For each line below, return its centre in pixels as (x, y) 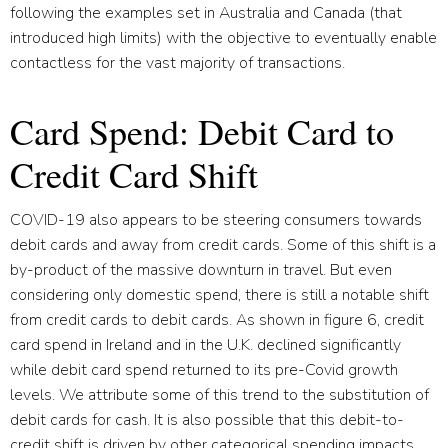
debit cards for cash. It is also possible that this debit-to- (207, 419)
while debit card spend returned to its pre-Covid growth (204, 369)
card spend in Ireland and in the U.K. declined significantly (205, 344)
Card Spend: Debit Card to (202, 130)
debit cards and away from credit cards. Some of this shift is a (223, 244)
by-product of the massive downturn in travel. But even (201, 269)
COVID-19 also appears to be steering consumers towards (216, 219)
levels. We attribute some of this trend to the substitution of (219, 394)
